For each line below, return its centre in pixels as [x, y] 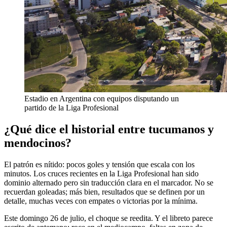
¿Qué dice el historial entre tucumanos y [109, 129]
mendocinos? [38, 143]
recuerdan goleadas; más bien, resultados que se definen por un [104, 192]
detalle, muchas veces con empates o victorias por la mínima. [101, 201]
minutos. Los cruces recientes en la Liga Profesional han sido [101, 173]
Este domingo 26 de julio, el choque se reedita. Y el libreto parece [108, 218]
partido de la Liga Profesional [71, 107]
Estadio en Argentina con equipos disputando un [102, 98]
